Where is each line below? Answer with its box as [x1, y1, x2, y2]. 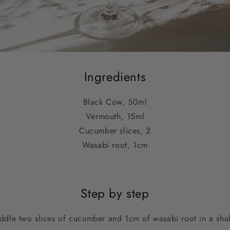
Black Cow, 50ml [83, 95, 147, 108]
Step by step [81, 184, 149, 202]
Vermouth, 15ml [85, 110, 145, 122]
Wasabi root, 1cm [82, 139, 148, 151]
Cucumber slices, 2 [79, 124, 151, 137]
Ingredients [84, 67, 146, 86]
